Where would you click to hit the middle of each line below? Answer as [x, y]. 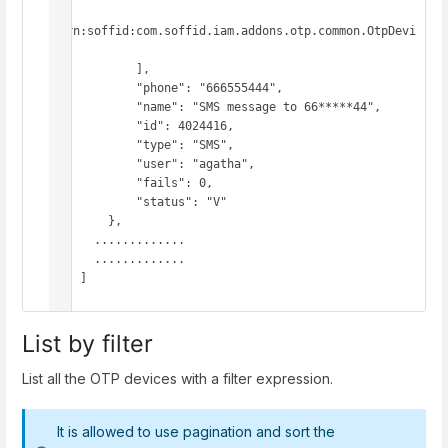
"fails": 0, [94, 182]
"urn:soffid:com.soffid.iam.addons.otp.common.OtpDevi [234, 30]
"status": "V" [94, 201]
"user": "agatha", [94, 163]
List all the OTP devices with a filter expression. [177, 378]
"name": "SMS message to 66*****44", [94, 106]
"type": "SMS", [94, 144]
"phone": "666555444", [94, 87]
